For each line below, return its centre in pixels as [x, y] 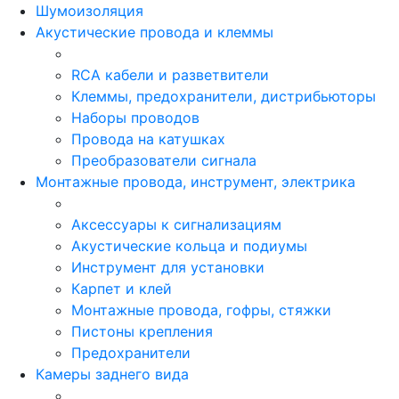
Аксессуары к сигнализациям [176, 224]
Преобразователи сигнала [164, 160]
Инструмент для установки [168, 267]
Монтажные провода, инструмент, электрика [195, 181]
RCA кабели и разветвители [170, 74]
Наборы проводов [135, 117]
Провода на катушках [148, 138]
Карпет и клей [122, 288]
